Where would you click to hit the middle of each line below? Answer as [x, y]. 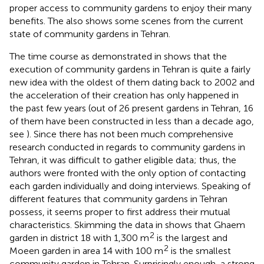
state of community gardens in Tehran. [90, 34]
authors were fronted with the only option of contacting [128, 173]
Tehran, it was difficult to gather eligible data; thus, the [123, 160]
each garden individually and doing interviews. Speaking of [130, 186]
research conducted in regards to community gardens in [127, 147]
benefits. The [38, 21]
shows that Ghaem [205, 225]
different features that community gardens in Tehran [118, 199]
